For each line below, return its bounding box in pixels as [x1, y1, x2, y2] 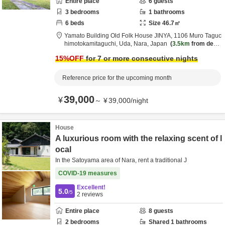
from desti [190, 40, 220, 47]
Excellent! [77, 184, 105, 191]
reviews [80, 191, 103, 198]
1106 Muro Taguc [174, 32, 221, 39]
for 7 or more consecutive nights [84, 54, 198, 62]
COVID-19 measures [58, 170, 117, 177]
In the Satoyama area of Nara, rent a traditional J [55, 157, 187, 164]
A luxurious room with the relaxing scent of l [55, 134, 222, 143]
